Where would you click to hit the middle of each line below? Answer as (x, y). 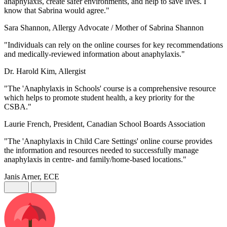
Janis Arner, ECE (32, 177)
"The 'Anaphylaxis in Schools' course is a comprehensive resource (110, 89)
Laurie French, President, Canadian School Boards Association (105, 124)
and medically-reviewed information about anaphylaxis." (94, 54)
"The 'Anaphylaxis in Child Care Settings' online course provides (108, 141)
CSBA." (18, 107)
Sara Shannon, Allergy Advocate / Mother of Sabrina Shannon (104, 28)
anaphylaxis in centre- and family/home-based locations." (95, 160)
